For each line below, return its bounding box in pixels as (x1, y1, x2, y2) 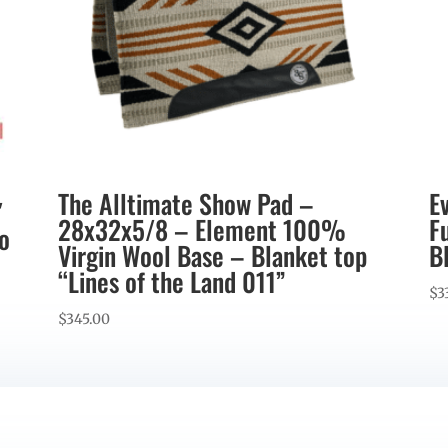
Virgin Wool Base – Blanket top (57, 236, 367, 276)
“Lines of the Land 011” (57, 262, 285, 302)
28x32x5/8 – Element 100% (57, 210, 346, 250)
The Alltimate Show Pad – (57, 184, 314, 224)
